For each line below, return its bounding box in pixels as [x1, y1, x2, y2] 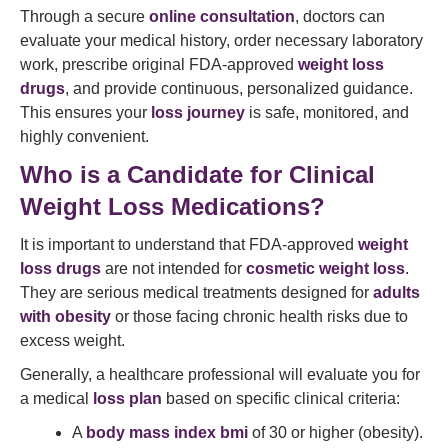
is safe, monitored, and [245, 104, 409, 121]
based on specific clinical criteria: [162, 390, 400, 407]
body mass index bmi [86, 424, 248, 441]
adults [373, 284, 420, 301]
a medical [20, 390, 93, 407]
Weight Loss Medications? [20, 193, 325, 220]
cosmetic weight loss [246, 260, 405, 277]
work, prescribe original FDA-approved [20, 56, 298, 73]
